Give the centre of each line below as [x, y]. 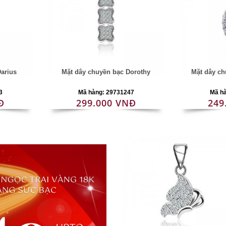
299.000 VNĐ [106, 103]
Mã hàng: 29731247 [106, 92]
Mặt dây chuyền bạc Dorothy [106, 72]
